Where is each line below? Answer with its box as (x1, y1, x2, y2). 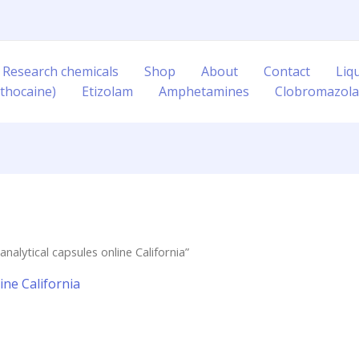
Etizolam (82, 83, 133, 100)
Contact (264, 63, 310, 80)
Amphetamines (159, 83, 249, 100)
